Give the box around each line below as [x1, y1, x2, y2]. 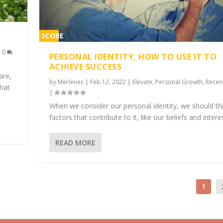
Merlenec [57, 78, 84, 87]
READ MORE [55, 138, 96, 148]
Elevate [132, 78, 152, 87]
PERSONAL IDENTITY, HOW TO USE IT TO [49, 51, 217, 63]
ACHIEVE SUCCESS [49, 61, 122, 73]
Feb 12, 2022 [90, 78, 126, 87]
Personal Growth [155, 78, 203, 87]
